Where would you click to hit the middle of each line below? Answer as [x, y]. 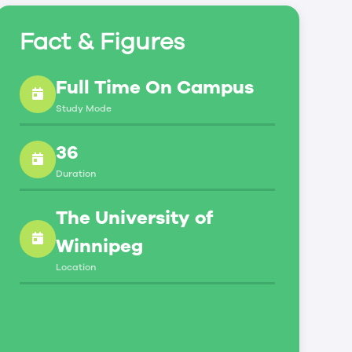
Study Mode [83, 108]
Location [75, 267]
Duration [75, 173]
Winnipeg [99, 246]
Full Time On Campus [154, 87]
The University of [134, 217]
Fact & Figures [102, 42]
